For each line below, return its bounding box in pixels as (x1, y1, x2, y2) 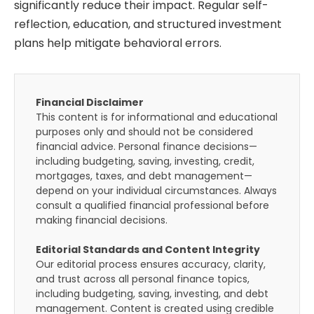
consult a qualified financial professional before (36, 198, 269, 213)
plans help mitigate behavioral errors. (14, 35, 221, 52)
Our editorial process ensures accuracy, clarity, (36, 257, 266, 272)
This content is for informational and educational (36, 110, 278, 125)
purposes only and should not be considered (36, 125, 253, 139)
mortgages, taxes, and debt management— (36, 169, 252, 184)
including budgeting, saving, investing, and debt (36, 287, 268, 301)
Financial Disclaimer (36, 95, 144, 110)
